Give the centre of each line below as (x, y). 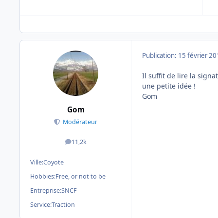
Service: (41, 204)
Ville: (37, 162)
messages (89, 144)
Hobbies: (43, 176)
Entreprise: (46, 190)
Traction (63, 204)
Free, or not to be (81, 176)
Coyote (54, 162)
